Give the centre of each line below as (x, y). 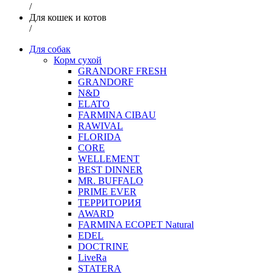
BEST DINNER (110, 169)
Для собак (50, 49)
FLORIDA (100, 136)
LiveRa (92, 257)
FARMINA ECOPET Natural (136, 224)
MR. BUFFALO (111, 180)
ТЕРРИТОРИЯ (110, 202)
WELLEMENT (109, 158)
